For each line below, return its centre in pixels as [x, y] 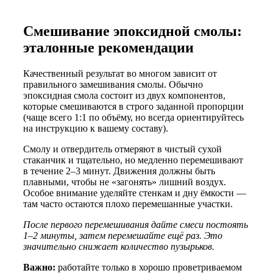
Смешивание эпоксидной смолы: [133, 31]
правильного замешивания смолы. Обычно [113, 84]
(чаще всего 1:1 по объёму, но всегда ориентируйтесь [133, 117]
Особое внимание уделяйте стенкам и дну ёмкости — [135, 193]
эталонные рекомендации [108, 47]
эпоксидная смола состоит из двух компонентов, [124, 95]
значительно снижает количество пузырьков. [119, 246]
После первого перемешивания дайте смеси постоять [136, 224]
